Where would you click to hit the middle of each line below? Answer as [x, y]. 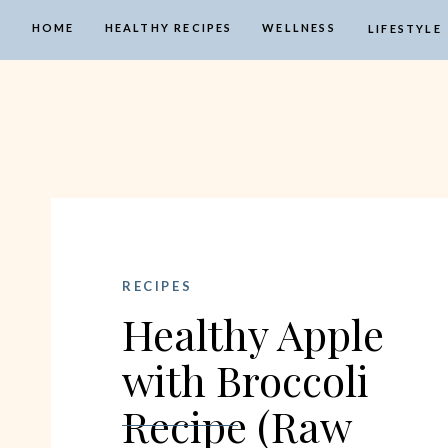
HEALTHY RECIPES [168, 27]
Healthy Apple [253, 334]
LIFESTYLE [405, 28]
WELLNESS [299, 27]
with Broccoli [245, 380]
